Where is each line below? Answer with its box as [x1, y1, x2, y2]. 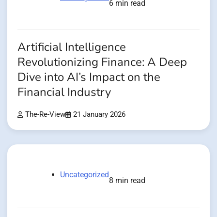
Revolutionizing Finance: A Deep [17, 54, 187, 70]
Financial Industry [17, 84, 111, 100]
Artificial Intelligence [17, 39, 126, 55]
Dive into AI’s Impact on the [17, 69, 160, 85]
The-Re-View [25, 110, 65, 119]
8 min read [109, 175, 145, 185]
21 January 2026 [73, 110, 125, 119]
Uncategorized [60, 170, 109, 179]
